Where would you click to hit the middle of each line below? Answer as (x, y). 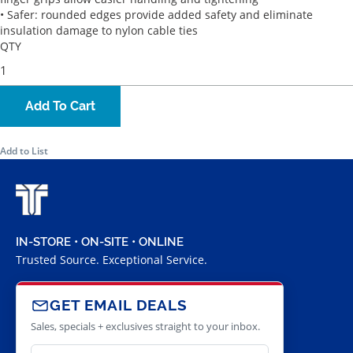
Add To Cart (60, 106)
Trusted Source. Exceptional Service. (111, 259)
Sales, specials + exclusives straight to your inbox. (145, 326)
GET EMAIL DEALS (119, 305)
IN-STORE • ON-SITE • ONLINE (100, 242)
